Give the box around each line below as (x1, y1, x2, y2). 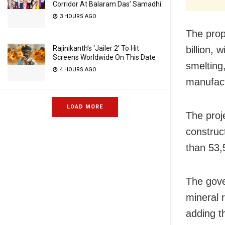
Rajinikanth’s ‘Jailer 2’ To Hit (53, 44, 139, 52)
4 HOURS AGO (58, 66, 96, 73)
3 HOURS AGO (58, 13, 96, 20)
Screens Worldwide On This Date (53, 53, 156, 61)
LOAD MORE (67, 103, 103, 110)
